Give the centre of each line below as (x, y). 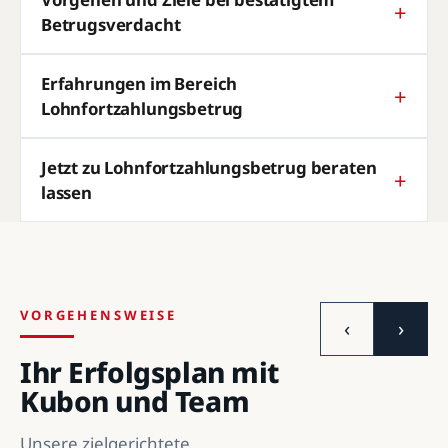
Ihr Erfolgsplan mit (150, 371)
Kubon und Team (135, 400)
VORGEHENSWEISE (99, 314)
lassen (66, 192)
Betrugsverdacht (111, 24)
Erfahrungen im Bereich (139, 83)
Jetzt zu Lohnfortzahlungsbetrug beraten (209, 167)
